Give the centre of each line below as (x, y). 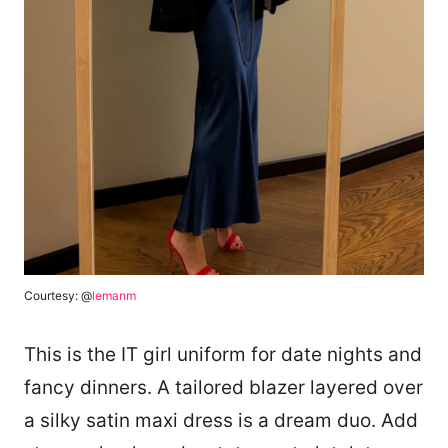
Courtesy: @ (58, 296)
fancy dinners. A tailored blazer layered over (223, 388)
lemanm (114, 296)
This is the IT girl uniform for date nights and (223, 355)
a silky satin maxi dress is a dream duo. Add (221, 421)
